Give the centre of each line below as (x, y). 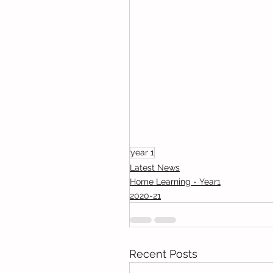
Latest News (155, 168)
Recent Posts (163, 254)
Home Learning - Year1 (175, 182)
